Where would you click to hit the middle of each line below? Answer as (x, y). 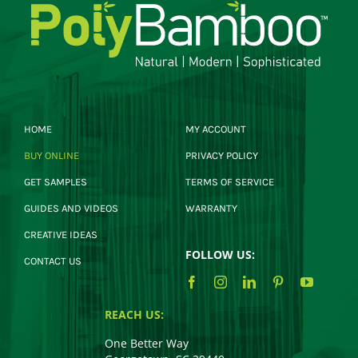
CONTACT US (52, 261)
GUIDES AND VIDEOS (71, 209)
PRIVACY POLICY (221, 156)
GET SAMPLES (55, 182)
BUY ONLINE (51, 156)
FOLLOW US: (220, 255)
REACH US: (134, 315)
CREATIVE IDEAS (60, 235)
